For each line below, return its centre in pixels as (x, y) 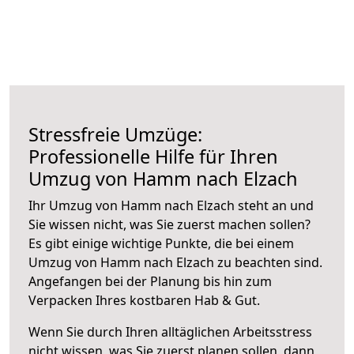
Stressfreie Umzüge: (115, 134)
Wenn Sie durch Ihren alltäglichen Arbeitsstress (170, 331)
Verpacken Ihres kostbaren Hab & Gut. (144, 300)
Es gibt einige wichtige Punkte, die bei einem (161, 243)
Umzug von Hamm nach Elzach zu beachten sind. (175, 262)
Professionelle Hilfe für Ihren (153, 156)
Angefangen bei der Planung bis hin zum (150, 281)
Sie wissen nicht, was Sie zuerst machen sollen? (169, 224)
